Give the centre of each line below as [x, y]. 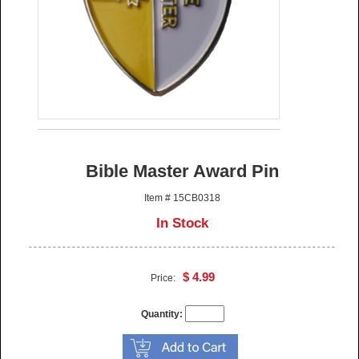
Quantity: [161, 315]
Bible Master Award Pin [183, 171]
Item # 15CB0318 [183, 198]
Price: [166, 278]
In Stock [183, 224]
